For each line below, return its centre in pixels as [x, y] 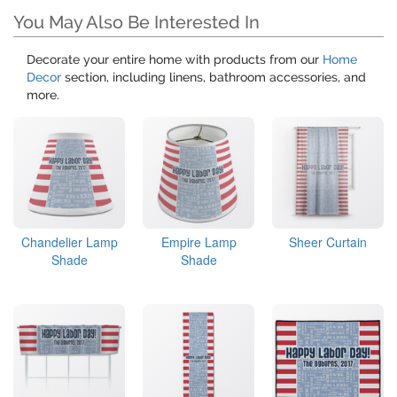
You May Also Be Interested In [136, 23]
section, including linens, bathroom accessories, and [214, 78]
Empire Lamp [198, 242]
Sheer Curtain [328, 242]
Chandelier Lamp [69, 242]
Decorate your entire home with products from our [175, 60]
